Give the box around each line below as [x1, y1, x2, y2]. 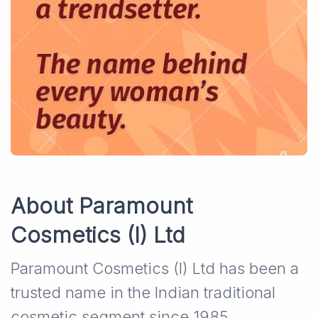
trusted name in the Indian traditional [11, 283, 275, 302]
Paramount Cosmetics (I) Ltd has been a [11, 259, 299, 278]
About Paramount [11, 192, 192, 219]
